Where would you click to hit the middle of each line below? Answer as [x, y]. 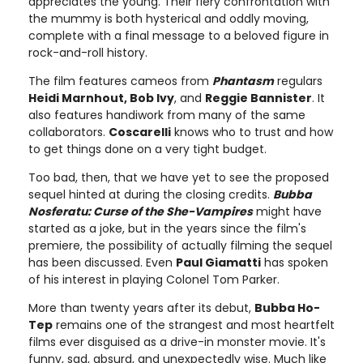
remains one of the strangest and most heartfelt [194, 325]
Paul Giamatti [218, 262]
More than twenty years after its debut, [141, 307]
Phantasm [243, 81]
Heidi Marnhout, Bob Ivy [101, 98]
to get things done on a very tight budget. [147, 149]
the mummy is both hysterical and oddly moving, [169, 18]
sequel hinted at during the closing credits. [151, 194]
